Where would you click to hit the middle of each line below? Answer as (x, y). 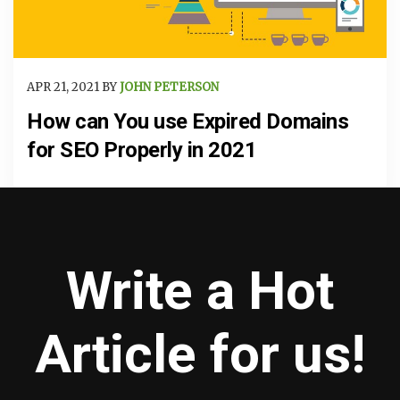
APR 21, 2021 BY (73, 87)
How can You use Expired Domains (188, 122)
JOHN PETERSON (169, 87)
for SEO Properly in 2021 (142, 150)
